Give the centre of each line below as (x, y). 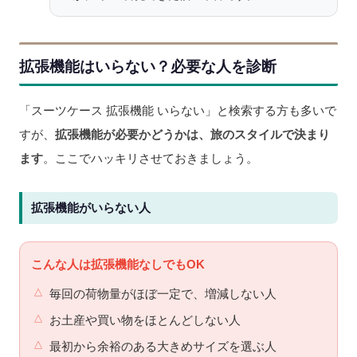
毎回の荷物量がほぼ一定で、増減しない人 (163, 294)
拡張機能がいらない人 (91, 208)
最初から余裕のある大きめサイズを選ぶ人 (163, 347)
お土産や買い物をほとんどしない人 (145, 321)
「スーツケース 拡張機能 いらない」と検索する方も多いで (178, 111)
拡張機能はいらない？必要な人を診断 (148, 67)
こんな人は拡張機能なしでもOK (118, 265)
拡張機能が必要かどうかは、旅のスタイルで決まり (192, 135)
